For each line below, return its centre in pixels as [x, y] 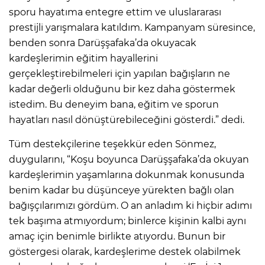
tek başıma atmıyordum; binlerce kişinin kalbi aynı [127, 221]
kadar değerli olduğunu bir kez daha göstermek [122, 89]
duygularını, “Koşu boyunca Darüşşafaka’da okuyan [129, 159]
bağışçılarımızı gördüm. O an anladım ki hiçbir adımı [130, 205]
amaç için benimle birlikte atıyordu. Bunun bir [117, 236]
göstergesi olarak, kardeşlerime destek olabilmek [125, 251]
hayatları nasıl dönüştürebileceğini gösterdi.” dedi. [128, 119]
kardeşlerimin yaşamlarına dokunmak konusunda [127, 174]
